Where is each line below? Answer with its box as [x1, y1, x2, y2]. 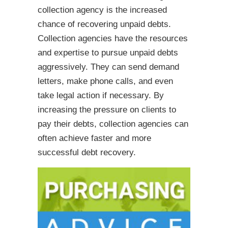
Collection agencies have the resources [38, 34, 188, 43]
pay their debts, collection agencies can [38, 119, 188, 129]
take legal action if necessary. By [38, 91, 164, 100]
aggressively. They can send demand [38, 62, 179, 72]
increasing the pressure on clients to [38, 105, 176, 115]
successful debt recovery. [38, 148, 136, 157]
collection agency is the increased [38, 5, 167, 15]
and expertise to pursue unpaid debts [38, 48, 178, 58]
